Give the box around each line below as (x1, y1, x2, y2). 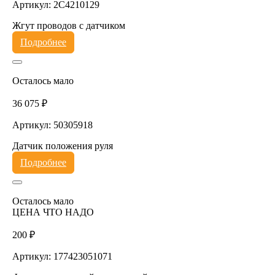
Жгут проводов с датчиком (12, 20, 125, 31)
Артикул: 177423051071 (12, 250, 112, 261)
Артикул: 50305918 (12, 119, 93, 130)
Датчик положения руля (12, 140, 113, 151)
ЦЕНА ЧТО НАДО (12, 206, 94, 217)
